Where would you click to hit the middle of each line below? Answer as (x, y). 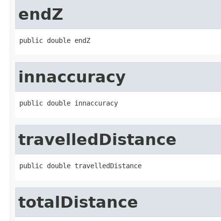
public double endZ (55, 40)
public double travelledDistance (80, 166)
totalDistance (78, 202)
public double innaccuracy (69, 103)
